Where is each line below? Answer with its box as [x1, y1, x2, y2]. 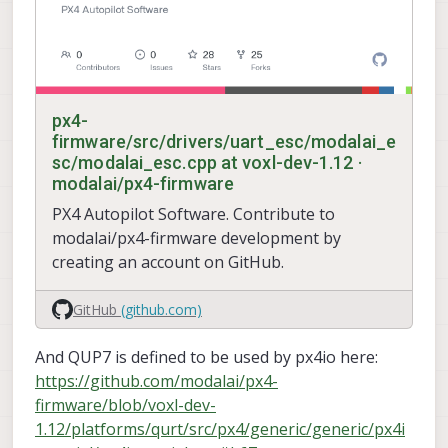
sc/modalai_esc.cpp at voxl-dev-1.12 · [52, 152, 362, 174]
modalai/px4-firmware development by [52, 227, 341, 250]
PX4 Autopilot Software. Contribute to [52, 203, 335, 226]
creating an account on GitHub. [52, 251, 284, 274]
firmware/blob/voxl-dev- [35, 394, 216, 417]
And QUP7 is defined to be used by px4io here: [35, 346, 378, 369]
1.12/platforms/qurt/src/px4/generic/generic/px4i [35, 418, 405, 441]
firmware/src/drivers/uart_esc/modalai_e [52, 131, 396, 153]
